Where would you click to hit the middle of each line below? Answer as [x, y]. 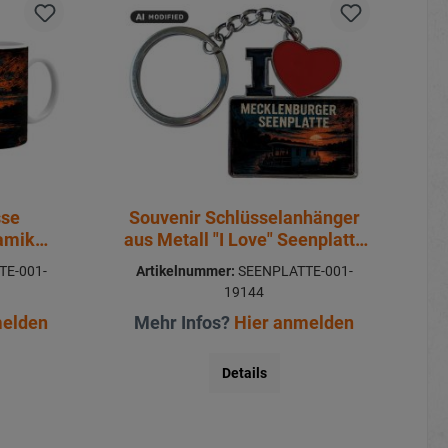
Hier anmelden [294, 322]
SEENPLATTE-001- [293, 270]
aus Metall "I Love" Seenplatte [244, 239]
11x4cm [244, 261]
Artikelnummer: [185, 270]
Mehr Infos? [184, 322]
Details [244, 372]
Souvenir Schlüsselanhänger [244, 217]
